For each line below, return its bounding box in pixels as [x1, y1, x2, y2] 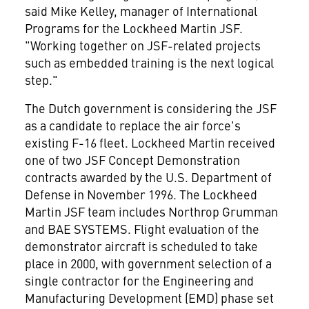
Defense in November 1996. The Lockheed [24, 186, 257, 203]
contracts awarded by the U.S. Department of [24, 168, 272, 186]
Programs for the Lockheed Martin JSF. [24, 19, 243, 37]
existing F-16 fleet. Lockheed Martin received [24, 134, 275, 151]
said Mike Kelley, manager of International [24, 2, 257, 19]
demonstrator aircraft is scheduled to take [24, 237, 258, 255]
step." [24, 71, 58, 88]
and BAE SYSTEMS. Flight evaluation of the [24, 220, 259, 237]
